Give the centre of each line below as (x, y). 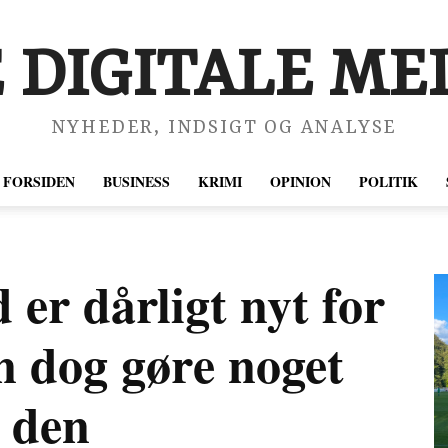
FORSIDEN (39, 181)
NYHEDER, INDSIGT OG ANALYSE (224, 128)
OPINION (300, 181)
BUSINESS (136, 181)
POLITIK (388, 181)
